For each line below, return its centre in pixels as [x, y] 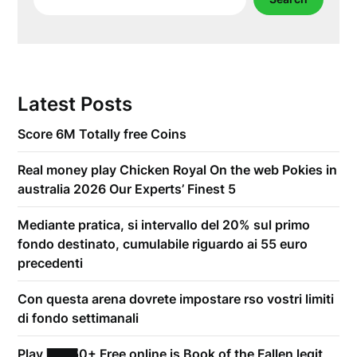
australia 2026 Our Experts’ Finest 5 [127, 189]
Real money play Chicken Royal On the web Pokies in [178, 170]
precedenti [51, 263]
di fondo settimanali [78, 318]
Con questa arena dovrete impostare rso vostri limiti [176, 299]
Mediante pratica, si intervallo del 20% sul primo [164, 225]
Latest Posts [75, 104]
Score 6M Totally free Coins [102, 134]
